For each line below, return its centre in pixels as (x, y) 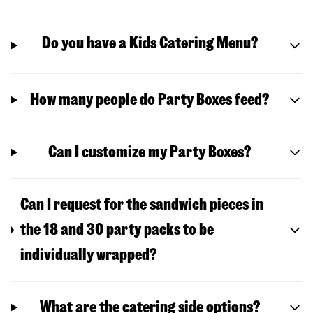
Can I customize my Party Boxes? (150, 152)
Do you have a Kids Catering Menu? (150, 43)
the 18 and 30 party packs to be (117, 230)
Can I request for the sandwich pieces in (142, 205)
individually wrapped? (89, 255)
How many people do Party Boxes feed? (150, 100)
